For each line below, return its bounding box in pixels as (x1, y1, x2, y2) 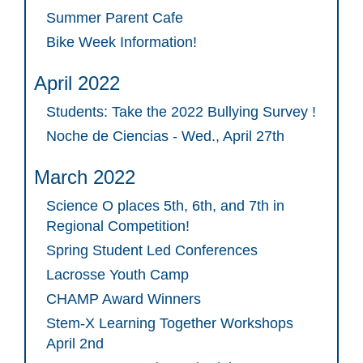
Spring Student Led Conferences (46, 242, 258, 259)
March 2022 (34, 166, 135, 189)
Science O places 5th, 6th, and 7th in (46, 198, 284, 215)
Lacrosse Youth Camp (46, 267, 189, 284)
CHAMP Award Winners (46, 291, 201, 308)
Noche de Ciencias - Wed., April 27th (46, 128, 284, 145)
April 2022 (34, 72, 120, 95)
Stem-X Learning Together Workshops (46, 315, 293, 332)
